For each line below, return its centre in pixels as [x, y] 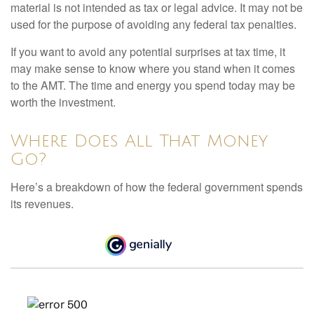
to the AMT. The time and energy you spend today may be [153, 85]
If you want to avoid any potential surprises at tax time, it [148, 51]
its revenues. [42, 203]
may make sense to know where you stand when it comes [153, 68]
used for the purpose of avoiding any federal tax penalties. [153, 24]
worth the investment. [63, 102]
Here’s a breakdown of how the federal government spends [157, 186]
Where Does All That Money [139, 141]
